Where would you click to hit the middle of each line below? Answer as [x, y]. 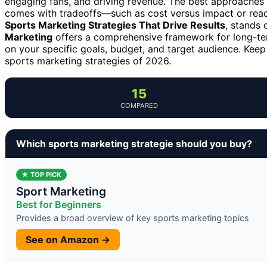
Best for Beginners [59, 205]
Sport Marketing [61, 192]
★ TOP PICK [41, 175]
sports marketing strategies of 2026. [88, 61]
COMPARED [139, 106]
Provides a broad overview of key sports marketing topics [133, 218]
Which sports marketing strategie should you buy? [134, 144]
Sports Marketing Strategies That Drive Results [115, 25]
